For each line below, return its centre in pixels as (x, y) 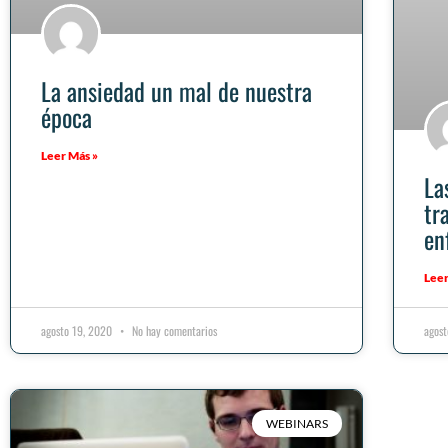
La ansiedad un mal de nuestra (176, 91)
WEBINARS (296, 423)
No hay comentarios (173, 331)
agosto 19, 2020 (78, 331)
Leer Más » (69, 156)
